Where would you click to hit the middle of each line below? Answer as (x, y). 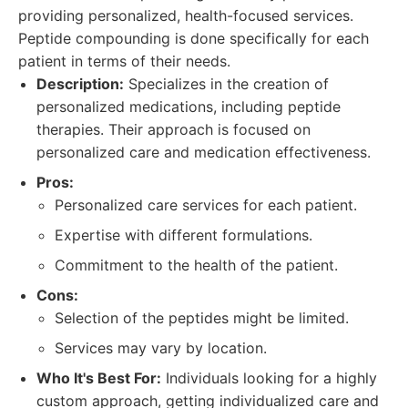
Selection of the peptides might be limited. (202, 318)
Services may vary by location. (161, 348)
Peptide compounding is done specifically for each (194, 38)
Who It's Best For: (99, 378)
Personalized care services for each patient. (206, 205)
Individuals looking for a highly (269, 378)
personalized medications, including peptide (189, 107)
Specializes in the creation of (226, 84)
